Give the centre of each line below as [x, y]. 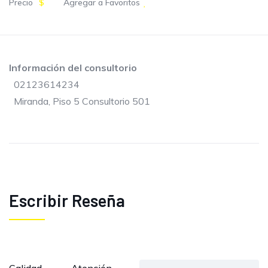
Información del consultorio [73, 68]
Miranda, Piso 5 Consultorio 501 [82, 101]
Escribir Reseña [67, 200]
